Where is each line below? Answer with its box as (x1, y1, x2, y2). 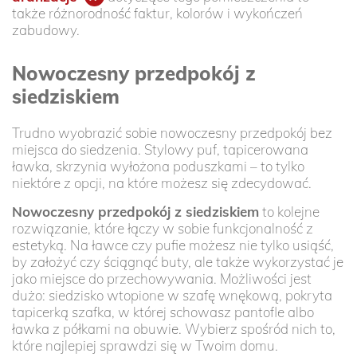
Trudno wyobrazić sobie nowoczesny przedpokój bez (12, 124, 332, 141)
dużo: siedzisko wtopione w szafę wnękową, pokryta (12, 286, 332, 304)
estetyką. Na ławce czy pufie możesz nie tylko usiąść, (12, 236, 334, 253)
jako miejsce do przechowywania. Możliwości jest (12, 269, 312, 287)
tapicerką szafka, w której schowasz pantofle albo (12, 303, 314, 320)
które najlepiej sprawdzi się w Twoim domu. (12, 336, 278, 354)
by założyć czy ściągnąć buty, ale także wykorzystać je (12, 253, 343, 270)
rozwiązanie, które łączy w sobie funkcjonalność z (12, 219, 313, 237)
